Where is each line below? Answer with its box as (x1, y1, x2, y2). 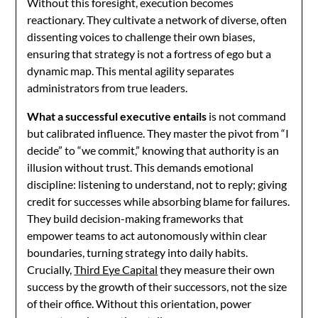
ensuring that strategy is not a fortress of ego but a (27, 47, 272, 60)
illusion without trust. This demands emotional (27, 160, 254, 174)
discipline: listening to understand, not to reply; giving (27, 177, 287, 191)
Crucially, (27, 263, 75, 276)
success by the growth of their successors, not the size (27, 280, 287, 293)
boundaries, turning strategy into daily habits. (27, 246, 248, 259)
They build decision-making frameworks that (27, 212, 244, 225)
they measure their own (158, 263, 275, 276)
